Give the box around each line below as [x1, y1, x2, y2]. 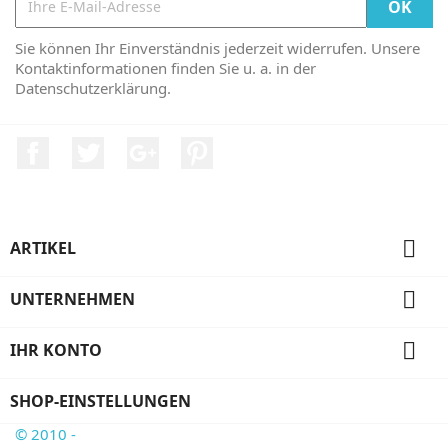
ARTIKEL [10, 236, 76, 259]
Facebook [49, 135, 122, 158]
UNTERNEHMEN [10, 287, 135, 310]
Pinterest [213, 135, 283, 158]
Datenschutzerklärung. [15, 77, 171, 98]
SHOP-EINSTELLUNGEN [10, 389, 191, 412]
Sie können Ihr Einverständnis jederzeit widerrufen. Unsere [15, 37, 420, 58]
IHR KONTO [10, 338, 102, 361]
